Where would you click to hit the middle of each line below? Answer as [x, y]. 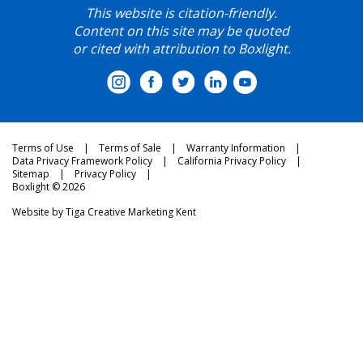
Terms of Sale [130, 148]
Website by [39, 212]
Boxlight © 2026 [49, 187]
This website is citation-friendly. [181, 13]
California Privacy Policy [232, 161]
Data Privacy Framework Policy [82, 161]
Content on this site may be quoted [181, 31]
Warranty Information [236, 148]
